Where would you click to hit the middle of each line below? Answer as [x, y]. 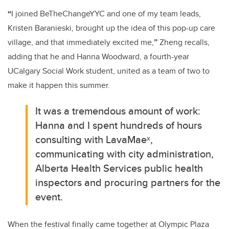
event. [49, 197]
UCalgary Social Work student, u [65, 71]
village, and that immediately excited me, [81, 42]
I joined [26, 14]
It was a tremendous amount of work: [118, 111]
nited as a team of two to [166, 71]
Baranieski [53, 28]
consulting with [71, 140]
